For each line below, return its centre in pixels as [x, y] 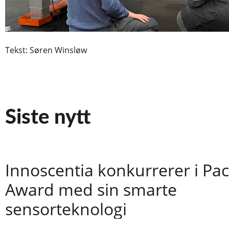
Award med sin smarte [91, 189]
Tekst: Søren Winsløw [46, 50]
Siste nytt [48, 117]
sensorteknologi [66, 209]
